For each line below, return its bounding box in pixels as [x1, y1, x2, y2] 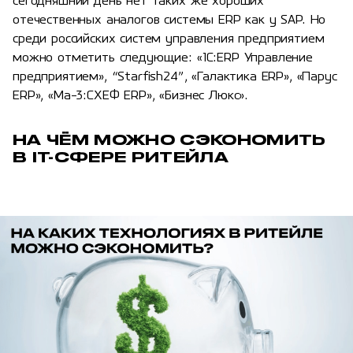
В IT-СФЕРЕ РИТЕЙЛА [13, 149, 229, 165]
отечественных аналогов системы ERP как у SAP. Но [13, 14, 326, 28]
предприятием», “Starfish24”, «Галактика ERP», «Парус [13, 71, 337, 84]
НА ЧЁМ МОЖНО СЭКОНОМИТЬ [13, 132, 326, 148]
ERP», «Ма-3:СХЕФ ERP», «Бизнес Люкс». [13, 90, 249, 103]
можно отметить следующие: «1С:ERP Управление [13, 52, 313, 65]
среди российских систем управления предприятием [13, 33, 325, 46]
